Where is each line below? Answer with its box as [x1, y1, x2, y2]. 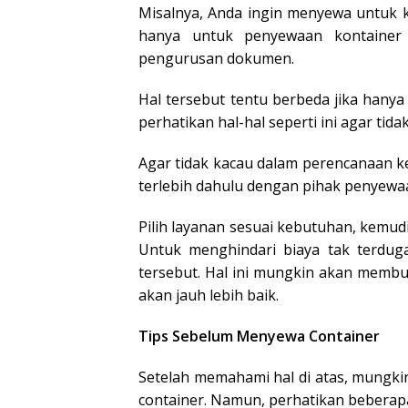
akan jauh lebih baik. [138, 285, 279, 305]
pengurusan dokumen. [138, 48, 294, 68]
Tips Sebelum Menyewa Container [138, 326, 380, 346]
